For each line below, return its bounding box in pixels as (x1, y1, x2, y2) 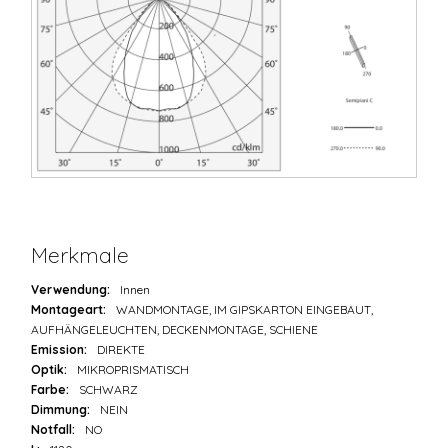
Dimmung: (31, 402, 91, 418)
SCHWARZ (79, 382, 139, 398)
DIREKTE (97, 342, 146, 358)
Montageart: (31, 302, 107, 318)
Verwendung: (31, 282, 111, 298)
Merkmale (31, 242, 130, 269)
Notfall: (31, 422, 76, 438)
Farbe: (31, 382, 70, 398)
